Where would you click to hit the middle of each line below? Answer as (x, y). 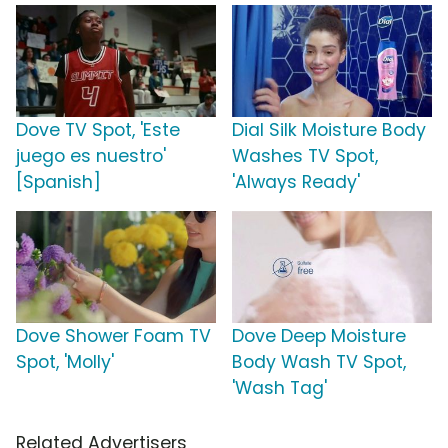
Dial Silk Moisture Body (329, 130)
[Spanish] (58, 182)
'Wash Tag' (279, 388)
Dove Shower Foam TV (113, 336)
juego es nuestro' (91, 156)
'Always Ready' (296, 182)
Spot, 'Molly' (65, 362)
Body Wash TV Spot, (319, 362)
